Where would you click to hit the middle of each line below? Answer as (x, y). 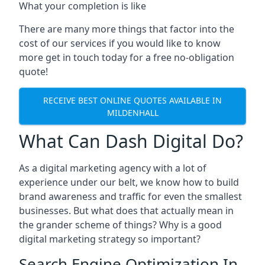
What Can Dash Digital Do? (131, 141)
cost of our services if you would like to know (120, 43)
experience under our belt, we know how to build (129, 182)
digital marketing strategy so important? (110, 239)
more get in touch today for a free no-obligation (127, 57)
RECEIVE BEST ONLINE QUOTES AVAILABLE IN (132, 100)
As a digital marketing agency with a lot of (113, 168)
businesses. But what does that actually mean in (126, 211)
